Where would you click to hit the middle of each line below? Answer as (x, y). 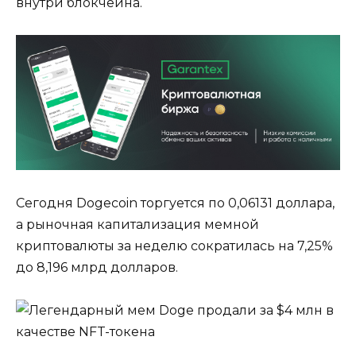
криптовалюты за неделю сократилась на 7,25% (174, 246)
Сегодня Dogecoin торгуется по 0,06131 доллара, (175, 203)
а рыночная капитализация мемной (137, 224)
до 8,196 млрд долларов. (97, 267)
